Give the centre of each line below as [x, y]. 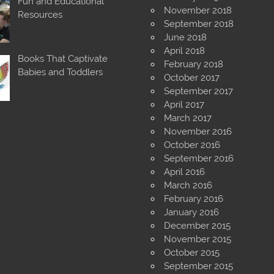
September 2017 [198, 91]
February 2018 [193, 64]
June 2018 [185, 37]
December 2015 [197, 225]
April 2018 [184, 50]
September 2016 [198, 158]
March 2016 [188, 185]
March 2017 [187, 118]
